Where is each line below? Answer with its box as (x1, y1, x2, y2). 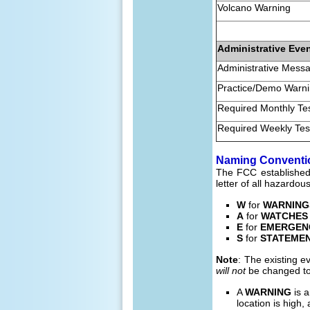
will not (216, 264, 246, 276)
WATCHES (261, 210, 309, 221)
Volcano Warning (217, 1, 291, 13)
